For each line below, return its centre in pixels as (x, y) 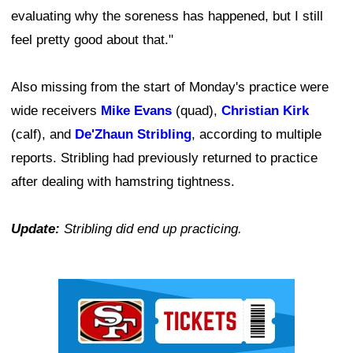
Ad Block (85, 290)
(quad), (197, 111)
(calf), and (43, 134)
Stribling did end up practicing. (151, 229)
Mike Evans (136, 111)
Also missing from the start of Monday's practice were (170, 87)
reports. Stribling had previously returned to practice (164, 158)
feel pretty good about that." (92, 40)
